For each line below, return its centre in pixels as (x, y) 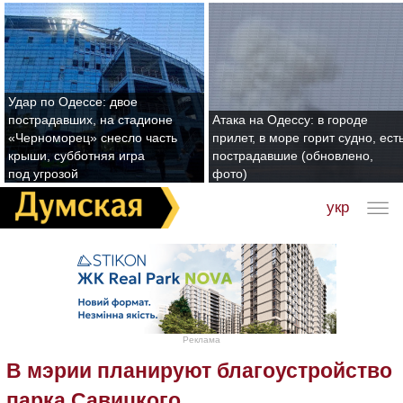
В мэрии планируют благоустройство (199, 370)
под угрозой (43, 174)
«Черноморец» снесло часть (93, 138)
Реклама (201, 339)
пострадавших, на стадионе (90, 120)
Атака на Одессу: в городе (290, 120)
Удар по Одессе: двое (73, 102)
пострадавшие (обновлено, (293, 156)
